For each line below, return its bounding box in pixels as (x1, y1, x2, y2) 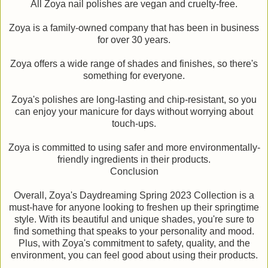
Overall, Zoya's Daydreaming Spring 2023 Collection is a (14, 190, 254, 200)
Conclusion (109, 166, 159, 176)
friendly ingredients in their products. (57, 154, 211, 165)
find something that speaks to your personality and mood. (14, 226, 254, 236)
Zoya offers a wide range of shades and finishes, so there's (10, 58, 258, 69)
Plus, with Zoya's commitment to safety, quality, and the (18, 237, 250, 248)
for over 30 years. (98, 34, 170, 45)
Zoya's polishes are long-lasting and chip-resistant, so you (11, 94, 257, 105)
